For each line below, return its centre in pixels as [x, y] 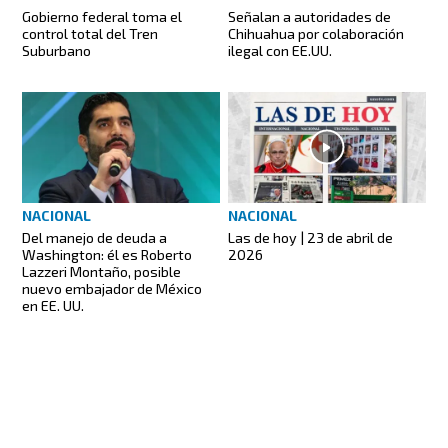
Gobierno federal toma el [102, 16]
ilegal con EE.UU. [280, 50]
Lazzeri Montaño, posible [102, 272]
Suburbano [57, 50]
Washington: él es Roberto [107, 255]
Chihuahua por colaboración [316, 33]
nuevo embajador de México [112, 289]
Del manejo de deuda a [95, 238]
